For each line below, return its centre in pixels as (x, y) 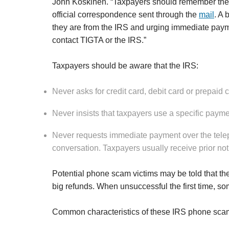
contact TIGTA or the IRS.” (99, 40)
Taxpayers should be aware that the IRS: (125, 66)
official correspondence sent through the (125, 15)
